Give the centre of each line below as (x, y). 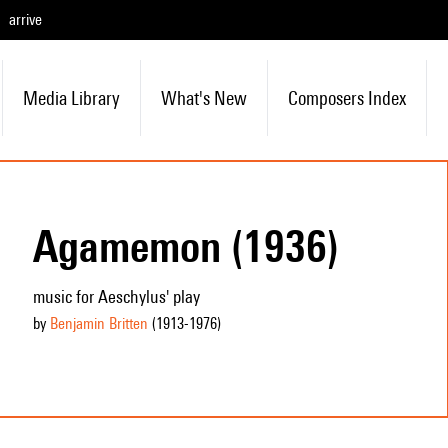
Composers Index (346, 98)
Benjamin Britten (98, 323)
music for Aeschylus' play (116, 296)
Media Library (71, 98)
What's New (203, 98)
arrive (25, 19)
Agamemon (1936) (185, 246)
